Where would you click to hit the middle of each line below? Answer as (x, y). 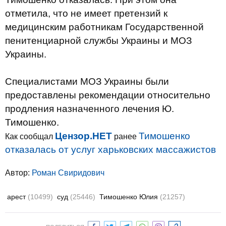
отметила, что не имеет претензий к (86, 13)
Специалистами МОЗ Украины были (87, 81)
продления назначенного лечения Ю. (90, 109)
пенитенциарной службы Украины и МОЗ (98, 41)
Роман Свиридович (68, 173)
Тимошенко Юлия (130, 197)
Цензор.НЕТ (83, 136)
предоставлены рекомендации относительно (108, 95)
